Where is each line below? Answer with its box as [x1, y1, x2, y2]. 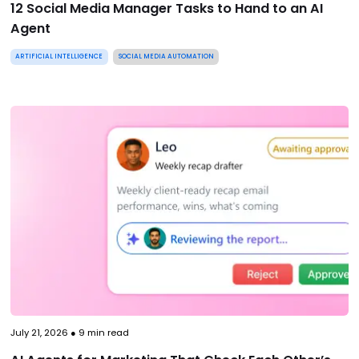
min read [84, 325, 129, 339]
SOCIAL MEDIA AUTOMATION [118, 51, 214, 62]
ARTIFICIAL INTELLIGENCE [15, 51, 103, 62]
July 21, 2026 [10, 325, 68, 339]
